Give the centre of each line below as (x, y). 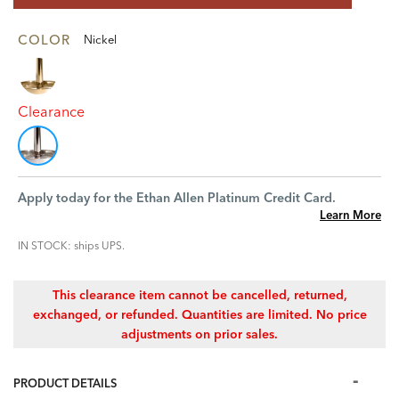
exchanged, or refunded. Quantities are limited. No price (199, 314)
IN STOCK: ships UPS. (71, 245)
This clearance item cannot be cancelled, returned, (199, 295)
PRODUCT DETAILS (65, 383)
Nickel (100, 39)
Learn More (350, 215)
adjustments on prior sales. (199, 334)
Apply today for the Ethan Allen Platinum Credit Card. (177, 198)
